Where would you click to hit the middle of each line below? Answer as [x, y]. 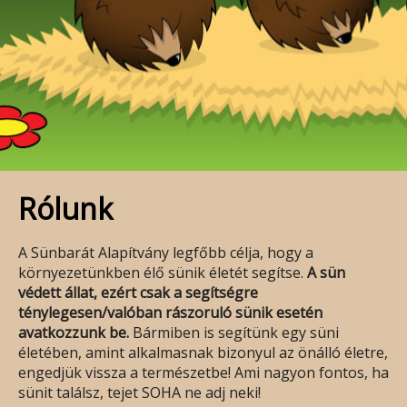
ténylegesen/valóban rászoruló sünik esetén [170, 312]
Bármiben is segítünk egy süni [234, 332]
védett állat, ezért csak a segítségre [138, 292]
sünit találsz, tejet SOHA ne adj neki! [139, 392]
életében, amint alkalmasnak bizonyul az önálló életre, [203, 352]
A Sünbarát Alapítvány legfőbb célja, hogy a [166, 252]
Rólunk [65, 208]
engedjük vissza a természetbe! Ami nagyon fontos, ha [203, 372]
